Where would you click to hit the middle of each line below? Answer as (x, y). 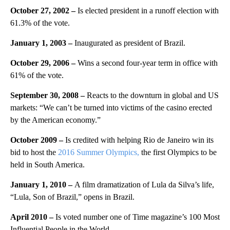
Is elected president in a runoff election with (147, 11)
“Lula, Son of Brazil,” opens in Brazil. (72, 197)
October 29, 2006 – (44, 63)
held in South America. (47, 165)
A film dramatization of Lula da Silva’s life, (144, 185)
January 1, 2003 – (41, 43)
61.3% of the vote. (40, 23)
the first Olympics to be (178, 152)
